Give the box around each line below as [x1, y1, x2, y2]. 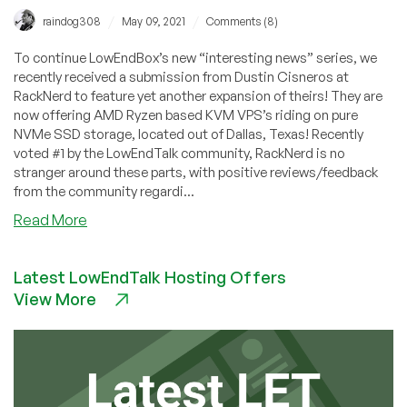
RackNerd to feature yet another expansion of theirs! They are [14, 86, 382, 104]
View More [14, 288, 96, 309]
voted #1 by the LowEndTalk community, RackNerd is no [14, 144, 345, 162]
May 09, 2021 [122, 14, 185, 28]
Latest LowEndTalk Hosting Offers [14, 266, 286, 287]
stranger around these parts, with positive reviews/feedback [14, 163, 378, 181]
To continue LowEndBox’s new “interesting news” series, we [14, 48, 377, 66]
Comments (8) [206, 14, 278, 28]
